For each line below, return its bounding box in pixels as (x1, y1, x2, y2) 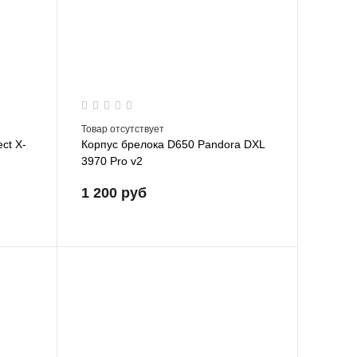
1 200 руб (80, 185, 147, 202)
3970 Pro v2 (80, 155, 143, 168)
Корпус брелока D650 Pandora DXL (80, 138, 265, 151)
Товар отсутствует (80, 124, 164, 135)
